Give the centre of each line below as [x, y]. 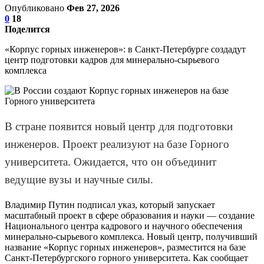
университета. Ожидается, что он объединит [110, 161]
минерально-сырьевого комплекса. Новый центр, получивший [131, 236]
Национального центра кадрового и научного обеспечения [123, 226]
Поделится [27, 29]
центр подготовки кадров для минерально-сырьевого [112, 60]
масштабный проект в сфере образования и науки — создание [130, 215]
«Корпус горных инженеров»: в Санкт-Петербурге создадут [125, 49]
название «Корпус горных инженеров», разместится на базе [125, 247]
